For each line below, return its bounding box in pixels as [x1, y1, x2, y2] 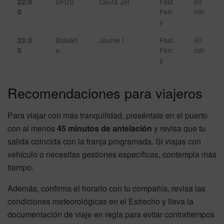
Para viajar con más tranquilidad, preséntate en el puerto [7, 109, 207, 121]
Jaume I [99, 35, 124, 45]
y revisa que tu [152, 122, 205, 134]
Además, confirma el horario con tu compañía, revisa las [7, 182, 205, 194]
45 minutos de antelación [57, 122, 152, 134]
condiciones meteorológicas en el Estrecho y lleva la [7, 195, 193, 207]
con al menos [7, 122, 57, 134]
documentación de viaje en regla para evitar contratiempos [7, 208, 214, 220]
